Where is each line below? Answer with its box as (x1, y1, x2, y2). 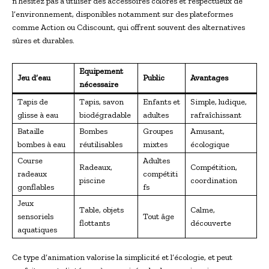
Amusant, (190, 125, 225, 136)
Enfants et (143, 96, 180, 107)
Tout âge (143, 211, 174, 222)
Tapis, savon (79, 96, 124, 107)
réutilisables (79, 139, 122, 150)
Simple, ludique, (190, 96, 247, 107)
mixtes (143, 139, 168, 150)
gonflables (17, 181, 54, 192)
